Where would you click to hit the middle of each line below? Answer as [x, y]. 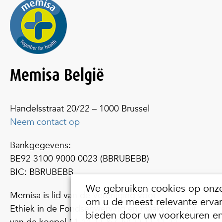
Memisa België [57, 75]
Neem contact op [45, 122]
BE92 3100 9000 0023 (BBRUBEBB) [80, 159]
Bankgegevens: [40, 145]
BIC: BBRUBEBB [42, 172]
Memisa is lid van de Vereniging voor [83, 195]
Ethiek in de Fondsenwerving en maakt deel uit [103, 209]
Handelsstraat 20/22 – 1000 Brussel [80, 109]
